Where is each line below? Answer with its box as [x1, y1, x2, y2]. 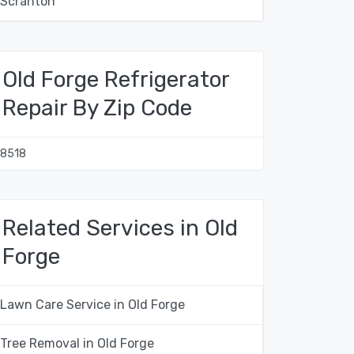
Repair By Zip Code [2, 95, 192, 121]
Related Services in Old [2, 215, 238, 241]
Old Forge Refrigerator [2, 66, 229, 92]
